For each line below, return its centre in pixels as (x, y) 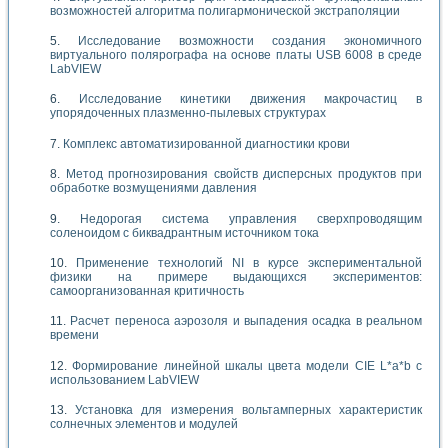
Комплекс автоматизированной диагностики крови (206, 143)
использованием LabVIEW (124, 379)
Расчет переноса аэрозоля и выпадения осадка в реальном (246, 321)
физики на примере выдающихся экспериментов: (236, 277)
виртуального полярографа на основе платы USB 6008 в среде (236, 55)
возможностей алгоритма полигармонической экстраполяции (225, 10)
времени (74, 335)
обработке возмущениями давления (153, 188)
